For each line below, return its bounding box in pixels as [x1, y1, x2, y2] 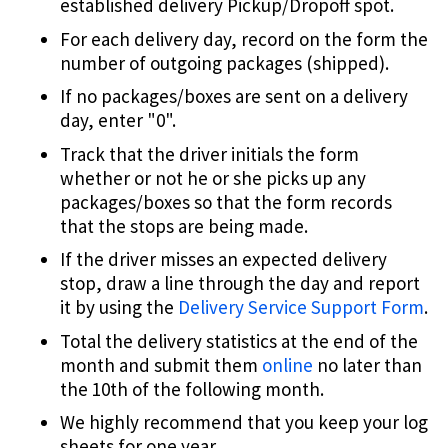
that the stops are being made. [60, 213, 308, 238]
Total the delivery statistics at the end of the [60, 328, 418, 353]
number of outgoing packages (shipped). [60, 50, 389, 75]
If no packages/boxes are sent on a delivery [60, 84, 408, 109]
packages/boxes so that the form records [60, 189, 392, 214]
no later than [317, 352, 422, 377]
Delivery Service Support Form [178, 295, 424, 320]
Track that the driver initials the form [60, 141, 359, 166]
